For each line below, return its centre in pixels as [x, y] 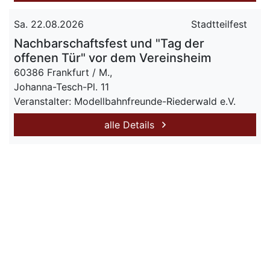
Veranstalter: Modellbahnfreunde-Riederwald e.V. [125, 101]
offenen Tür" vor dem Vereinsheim [113, 58]
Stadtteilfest [219, 24]
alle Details [131, 125]
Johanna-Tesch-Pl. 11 [61, 87]
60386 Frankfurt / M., [63, 72]
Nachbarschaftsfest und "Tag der [109, 43]
